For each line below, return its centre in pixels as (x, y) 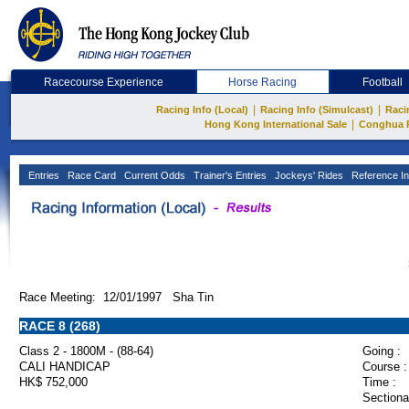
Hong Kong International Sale (275, 124)
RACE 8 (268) (60, 326)
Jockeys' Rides (308, 175)
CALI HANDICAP (65, 367)
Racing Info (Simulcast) (317, 110)
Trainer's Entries (229, 175)
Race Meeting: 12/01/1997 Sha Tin (116, 297)
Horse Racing (263, 82)
